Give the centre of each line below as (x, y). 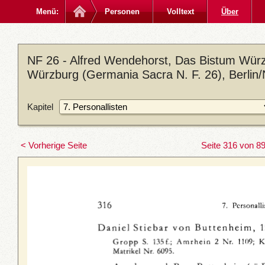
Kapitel (40, 106)
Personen (122, 12)
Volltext (180, 12)
